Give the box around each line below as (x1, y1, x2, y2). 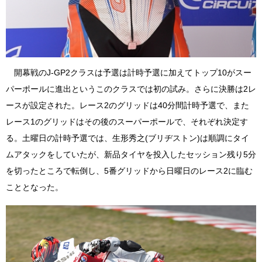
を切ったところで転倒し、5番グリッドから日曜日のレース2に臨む (6, 166, 253, 175)
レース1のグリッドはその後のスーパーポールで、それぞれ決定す (6, 116, 248, 126)
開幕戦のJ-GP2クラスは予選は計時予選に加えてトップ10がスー (6, 67, 251, 77)
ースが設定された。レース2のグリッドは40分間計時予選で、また (6, 100, 249, 110)
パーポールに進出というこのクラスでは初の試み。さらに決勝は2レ (6, 84, 256, 94)
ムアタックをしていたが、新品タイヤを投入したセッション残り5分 (6, 149, 256, 159)
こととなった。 (6, 182, 63, 192)
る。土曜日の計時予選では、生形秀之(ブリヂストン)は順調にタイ (6, 133, 249, 143)
